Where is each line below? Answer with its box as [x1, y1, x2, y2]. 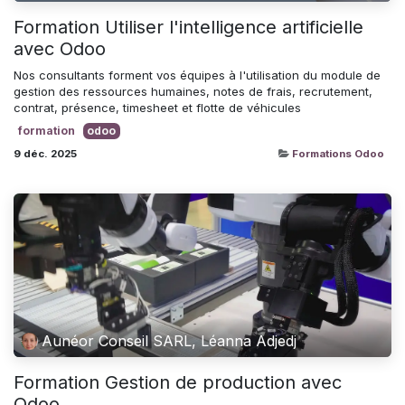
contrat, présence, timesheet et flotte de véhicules [14, 99, 301, 115]
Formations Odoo [292, 146, 384, 160]
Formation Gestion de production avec [14, 371, 342, 393]
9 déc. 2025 [14, 146, 77, 160]
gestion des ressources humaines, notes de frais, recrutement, [14, 83, 372, 99]
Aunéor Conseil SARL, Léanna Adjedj [42, 332, 297, 351]
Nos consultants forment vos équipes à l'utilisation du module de [14, 67, 381, 82]
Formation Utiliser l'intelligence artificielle [14, 15, 363, 38]
